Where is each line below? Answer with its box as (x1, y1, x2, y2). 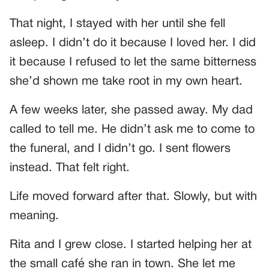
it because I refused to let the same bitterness (10, 57, 256, 68)
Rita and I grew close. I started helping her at (10, 240, 252, 251)
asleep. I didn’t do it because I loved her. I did (10, 38, 256, 49)
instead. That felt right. (10, 163, 130, 174)
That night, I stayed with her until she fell (10, 19, 225, 30)
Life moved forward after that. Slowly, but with (10, 192, 257, 203)
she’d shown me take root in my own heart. (10, 76, 243, 88)
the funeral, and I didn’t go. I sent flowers (10, 144, 231, 155)
